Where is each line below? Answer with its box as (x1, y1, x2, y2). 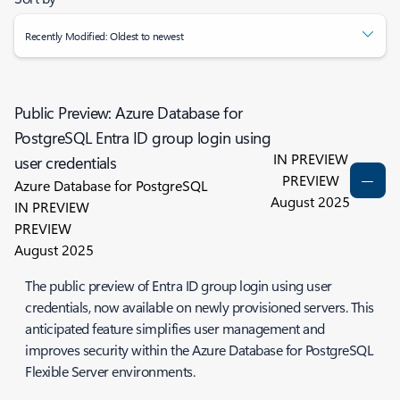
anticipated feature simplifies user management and (25, 319, 325, 337)
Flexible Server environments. (25, 362, 198, 380)
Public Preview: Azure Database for (14, 102, 243, 123)
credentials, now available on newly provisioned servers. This (25, 297, 374, 316)
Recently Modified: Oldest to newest (25, 29, 184, 43)
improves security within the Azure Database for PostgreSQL (25, 340, 374, 359)
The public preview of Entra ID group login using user (25, 276, 332, 295)
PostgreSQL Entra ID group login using (14, 127, 271, 148)
